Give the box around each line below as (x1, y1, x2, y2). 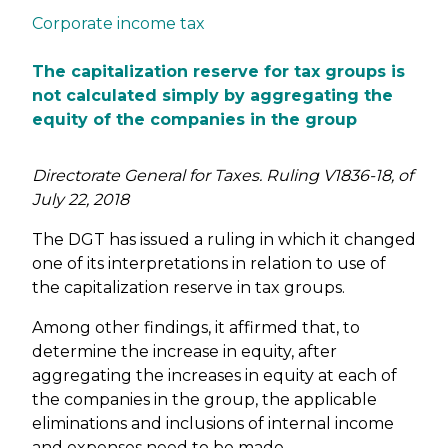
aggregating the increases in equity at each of (32, 366, 397, 385)
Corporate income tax (32, 14, 205, 33)
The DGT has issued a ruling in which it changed (32, 230, 416, 249)
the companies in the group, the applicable (32, 390, 377, 409)
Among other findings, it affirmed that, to (32, 318, 360, 337)
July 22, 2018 (32, 190, 129, 209)
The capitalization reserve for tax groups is (32, 62, 405, 81)
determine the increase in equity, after (32, 342, 337, 361)
